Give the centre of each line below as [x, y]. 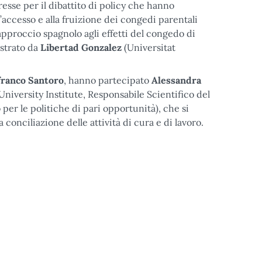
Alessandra [176, 80]
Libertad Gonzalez [82, 47]
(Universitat [150, 47]
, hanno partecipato [108, 80]
